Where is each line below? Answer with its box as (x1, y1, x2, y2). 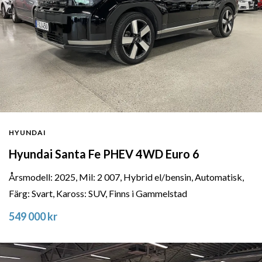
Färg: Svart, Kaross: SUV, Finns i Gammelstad (9, 188, 187, 199)
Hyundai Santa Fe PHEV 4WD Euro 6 (9, 147, 199, 161)
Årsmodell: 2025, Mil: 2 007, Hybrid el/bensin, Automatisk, (9, 171, 244, 183)
